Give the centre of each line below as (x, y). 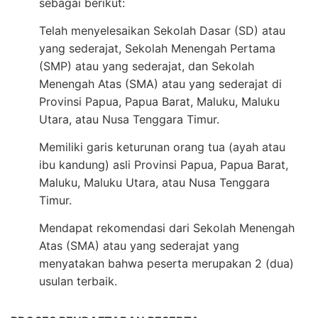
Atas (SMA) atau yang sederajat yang (139, 245)
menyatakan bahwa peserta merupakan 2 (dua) (166, 263)
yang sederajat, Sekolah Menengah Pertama (157, 48)
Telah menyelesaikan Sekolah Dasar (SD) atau (162, 30)
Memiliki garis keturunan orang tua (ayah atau (162, 147)
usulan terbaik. (78, 281)
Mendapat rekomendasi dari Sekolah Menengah (167, 227)
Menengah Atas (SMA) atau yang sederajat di (160, 83)
